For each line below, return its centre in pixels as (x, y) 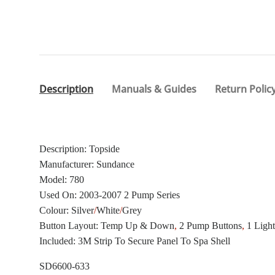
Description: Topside (79, 149)
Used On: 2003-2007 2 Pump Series (110, 195)
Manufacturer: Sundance (87, 164)
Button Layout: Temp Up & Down (107, 225)
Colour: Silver (67, 210)
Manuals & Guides (154, 89)
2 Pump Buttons (211, 225)
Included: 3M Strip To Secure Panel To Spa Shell (135, 241)
